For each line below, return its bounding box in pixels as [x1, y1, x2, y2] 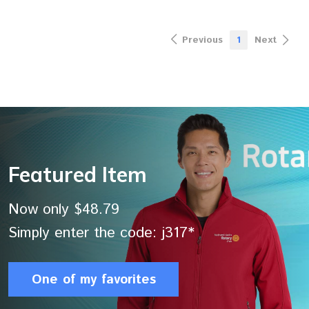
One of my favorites [31, 270, 156, 289]
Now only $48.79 [8, 199, 134, 220]
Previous [182, 33, 223, 47]
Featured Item [8, 161, 147, 188]
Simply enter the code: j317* [8, 222, 195, 243]
